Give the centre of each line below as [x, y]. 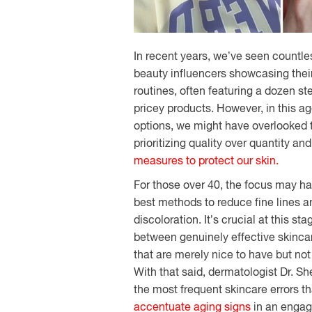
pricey [149, 108]
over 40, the [212, 185]
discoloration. [169, 219]
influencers [198, 73]
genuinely [204, 237]
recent [162, 56]
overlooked [280, 125]
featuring [231, 91]
